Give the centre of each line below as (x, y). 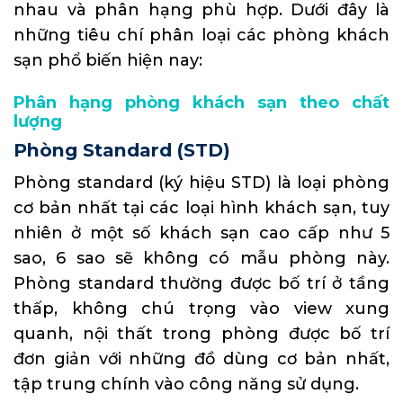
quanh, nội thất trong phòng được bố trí (201, 334)
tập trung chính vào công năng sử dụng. (186, 385)
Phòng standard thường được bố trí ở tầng (201, 284)
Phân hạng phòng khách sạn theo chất (201, 102)
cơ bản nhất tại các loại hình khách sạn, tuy (201, 208)
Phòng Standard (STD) (122, 149)
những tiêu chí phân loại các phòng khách (201, 35)
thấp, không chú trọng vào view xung (201, 309)
